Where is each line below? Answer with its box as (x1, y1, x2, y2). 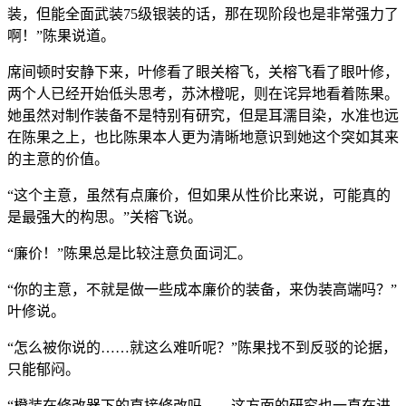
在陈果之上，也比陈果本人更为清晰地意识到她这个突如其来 (7, 129, 399, 145)
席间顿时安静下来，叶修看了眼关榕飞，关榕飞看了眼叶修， (7, 63, 399, 80)
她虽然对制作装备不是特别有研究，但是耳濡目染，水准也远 (7, 107, 399, 123)
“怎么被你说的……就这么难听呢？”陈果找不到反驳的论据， (7, 339, 397, 355)
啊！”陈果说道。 (7, 27, 115, 43)
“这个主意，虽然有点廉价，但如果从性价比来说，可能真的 (7, 187, 391, 203)
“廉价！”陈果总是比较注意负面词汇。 (7, 245, 252, 261)
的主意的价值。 (7, 150, 109, 167)
